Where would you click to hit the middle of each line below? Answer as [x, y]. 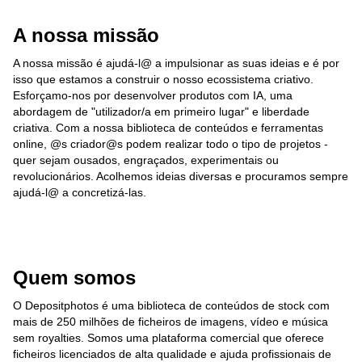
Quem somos [74, 278]
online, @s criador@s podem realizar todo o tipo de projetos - [170, 144]
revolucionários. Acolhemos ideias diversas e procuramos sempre [181, 176]
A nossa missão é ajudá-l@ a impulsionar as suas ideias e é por [176, 63]
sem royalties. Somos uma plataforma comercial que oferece [168, 338]
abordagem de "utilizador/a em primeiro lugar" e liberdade [161, 112]
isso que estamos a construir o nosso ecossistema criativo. [163, 79]
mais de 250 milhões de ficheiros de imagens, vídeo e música [170, 322]
